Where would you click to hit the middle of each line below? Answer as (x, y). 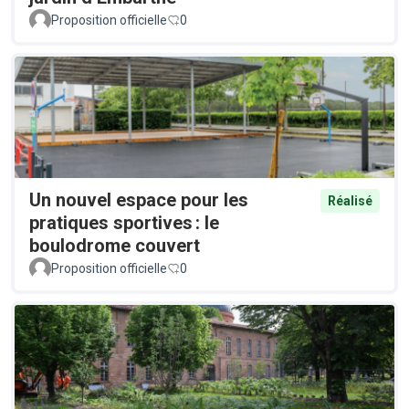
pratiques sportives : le (124, 223)
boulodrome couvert (115, 246)
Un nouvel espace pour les (139, 200)
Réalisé (350, 201)
